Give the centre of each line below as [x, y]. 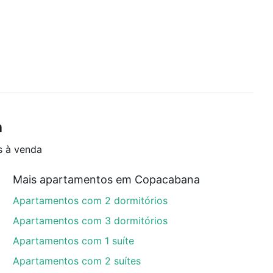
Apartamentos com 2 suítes [77, 261]
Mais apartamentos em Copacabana [107, 179]
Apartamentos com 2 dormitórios [90, 200]
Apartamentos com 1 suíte [74, 241]
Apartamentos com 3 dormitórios [90, 221]
